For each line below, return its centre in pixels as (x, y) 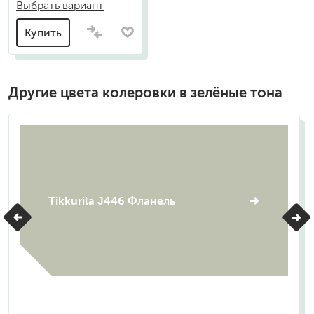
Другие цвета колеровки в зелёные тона (145, 92)
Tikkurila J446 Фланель (112, 200)
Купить (43, 32)
